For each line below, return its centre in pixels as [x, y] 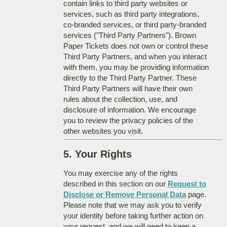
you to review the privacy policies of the [128, 120]
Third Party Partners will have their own [128, 88]
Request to [187, 183]
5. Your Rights [97, 154]
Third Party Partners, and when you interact [135, 56]
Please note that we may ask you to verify [132, 205]
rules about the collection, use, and [120, 99]
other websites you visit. [103, 131]
